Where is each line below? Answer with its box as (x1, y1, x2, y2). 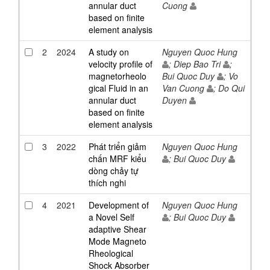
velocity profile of (89, 58, 152, 71)
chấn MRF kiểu (89, 152, 146, 165)
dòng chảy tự (89, 165, 139, 177)
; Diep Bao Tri (169, 58, 223, 71)
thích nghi (89, 177, 126, 189)
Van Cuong (162, 82, 207, 95)
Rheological (89, 247, 133, 260)
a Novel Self (89, 211, 134, 224)
